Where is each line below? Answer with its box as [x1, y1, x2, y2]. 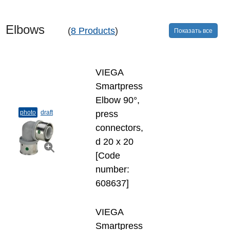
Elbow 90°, [95, 95, 140, 105]
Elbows [6, 23, 66, 36]
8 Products [71, 26, 115, 36]
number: [95, 164, 129, 175]
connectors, [95, 123, 143, 133]
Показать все [174, 27, 213, 34]
